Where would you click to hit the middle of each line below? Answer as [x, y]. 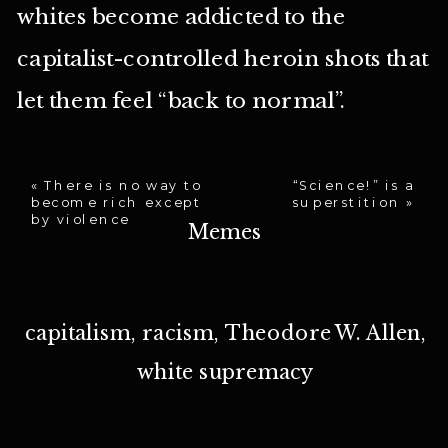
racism [178, 333]
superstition [346, 202]
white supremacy [225, 372]
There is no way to [123, 185]
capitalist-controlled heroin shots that [222, 58]
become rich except [116, 202]
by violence [80, 219]
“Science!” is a [353, 185]
